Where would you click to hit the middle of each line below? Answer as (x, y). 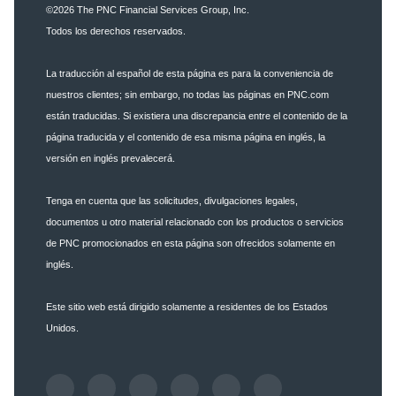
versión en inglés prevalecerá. (110, 159)
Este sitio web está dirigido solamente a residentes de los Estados (187, 307)
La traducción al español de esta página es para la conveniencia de (190, 74)
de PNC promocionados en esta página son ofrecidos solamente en (190, 244)
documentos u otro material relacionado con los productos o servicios (195, 222)
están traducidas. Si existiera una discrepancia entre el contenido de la (197, 116)
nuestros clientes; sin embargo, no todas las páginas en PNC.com (187, 95)
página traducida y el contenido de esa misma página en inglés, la (186, 137)
